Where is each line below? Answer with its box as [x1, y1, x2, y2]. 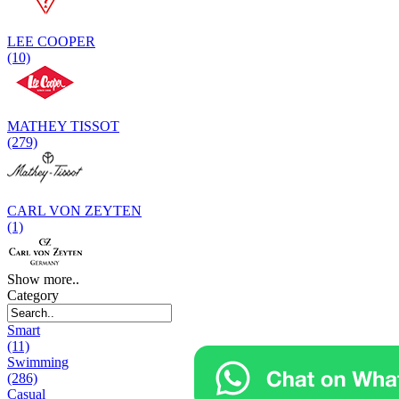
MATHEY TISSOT [7, 118, 119, 134]
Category [7, 287, 59, 303]
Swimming [7, 354, 69, 370]
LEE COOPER [7, 33, 95, 49]
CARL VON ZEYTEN [7, 202, 142, 218]
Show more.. [7, 271, 79, 287]
